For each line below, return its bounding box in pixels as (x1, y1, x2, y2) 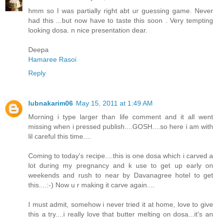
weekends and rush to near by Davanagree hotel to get (28, 171, 213, 179)
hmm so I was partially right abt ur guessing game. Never (28, 6, 213, 15)
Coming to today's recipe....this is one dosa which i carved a (28, 151, 213, 160)
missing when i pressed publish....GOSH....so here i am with (28, 122, 213, 130)
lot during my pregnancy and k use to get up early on (28, 161, 213, 169)
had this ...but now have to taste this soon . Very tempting (28, 16, 213, 24)
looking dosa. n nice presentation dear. (28, 26, 147, 34)
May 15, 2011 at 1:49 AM (76, 99, 153, 107)
